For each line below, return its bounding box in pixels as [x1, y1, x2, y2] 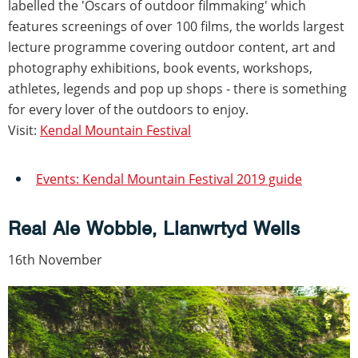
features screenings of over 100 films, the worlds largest [8, 17, 344, 35]
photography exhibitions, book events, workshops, [8, 58, 312, 77]
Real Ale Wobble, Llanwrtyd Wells [8, 215, 300, 241]
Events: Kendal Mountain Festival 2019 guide [36, 169, 302, 188]
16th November [8, 250, 102, 268]
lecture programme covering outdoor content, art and [8, 38, 336, 56]
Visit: [8, 121, 40, 139]
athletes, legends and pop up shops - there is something [8, 79, 347, 97]
